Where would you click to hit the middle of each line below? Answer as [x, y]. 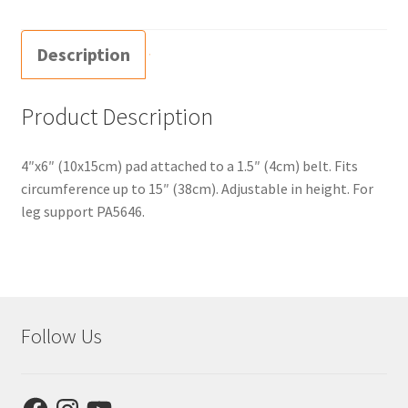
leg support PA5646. [82, 212]
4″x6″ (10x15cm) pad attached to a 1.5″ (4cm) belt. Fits [189, 166]
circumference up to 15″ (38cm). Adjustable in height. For [197, 189]
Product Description [117, 117]
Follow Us [61, 337]
